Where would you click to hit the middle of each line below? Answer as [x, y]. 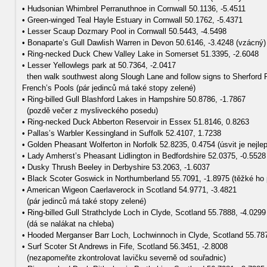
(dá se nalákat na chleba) [68, 224]
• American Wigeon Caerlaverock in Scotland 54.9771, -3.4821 [129, 190]
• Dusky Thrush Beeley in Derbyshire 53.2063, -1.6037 [116, 167]
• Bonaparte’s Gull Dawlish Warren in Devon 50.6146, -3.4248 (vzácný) [144, 43]
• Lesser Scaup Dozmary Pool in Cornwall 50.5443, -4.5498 [124, 31]
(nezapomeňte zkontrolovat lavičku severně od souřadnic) [124, 258]
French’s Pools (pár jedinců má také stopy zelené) [109, 88]
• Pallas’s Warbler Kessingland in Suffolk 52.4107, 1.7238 [122, 133]
